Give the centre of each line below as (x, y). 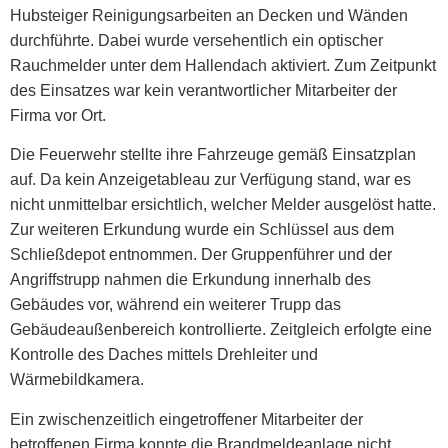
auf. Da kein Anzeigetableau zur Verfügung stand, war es (210, 180)
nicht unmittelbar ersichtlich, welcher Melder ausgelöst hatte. (223, 205)
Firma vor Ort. (58, 115)
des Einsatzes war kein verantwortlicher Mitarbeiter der (203, 90)
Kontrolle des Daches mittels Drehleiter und (164, 355)
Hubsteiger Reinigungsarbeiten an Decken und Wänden (209, 15)
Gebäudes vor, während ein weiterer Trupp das (175, 305)
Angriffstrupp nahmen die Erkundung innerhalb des (190, 280)
